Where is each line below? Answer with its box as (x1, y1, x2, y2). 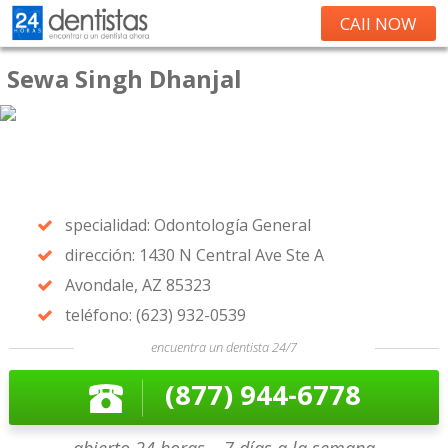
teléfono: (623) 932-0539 (64, 304, 246, 326)
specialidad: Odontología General (64, 214, 311, 236)
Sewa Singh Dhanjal (7, 62, 242, 95)
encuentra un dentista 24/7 (151, 338, 297, 356)
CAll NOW (340, 12, 417, 35)
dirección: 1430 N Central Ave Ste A (64, 244, 324, 266)
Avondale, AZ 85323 (64, 274, 211, 296)
